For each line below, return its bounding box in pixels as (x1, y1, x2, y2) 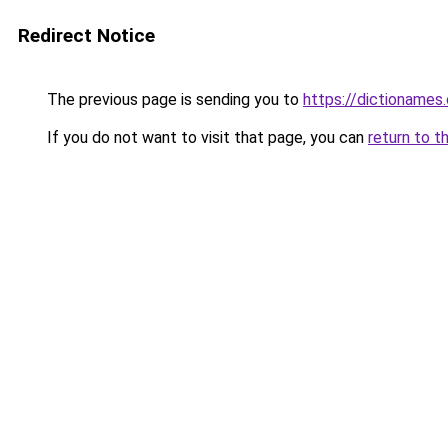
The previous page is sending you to (43, 90, 303, 109)
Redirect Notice (18, 24, 155, 47)
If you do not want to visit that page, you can (43, 128, 368, 147)
